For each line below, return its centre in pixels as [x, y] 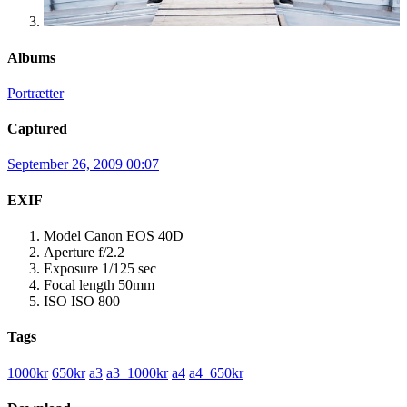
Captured [37, 129]
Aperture [69, 252]
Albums [31, 57]
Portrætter [35, 93]
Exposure [71, 268]
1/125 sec [129, 268]
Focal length [79, 285]
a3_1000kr [137, 372]
